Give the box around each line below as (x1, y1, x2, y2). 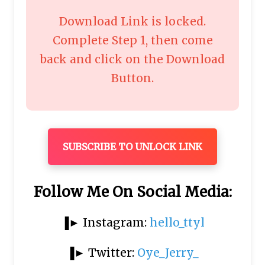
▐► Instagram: (60, 215, 150, 230)
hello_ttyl (149, 215, 205, 230)
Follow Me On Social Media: (33, 182, 232, 201)
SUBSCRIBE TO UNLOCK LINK (63, 140, 202, 153)
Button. (111, 70, 154, 85)
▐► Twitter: (66, 245, 137, 260)
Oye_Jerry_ (137, 245, 199, 260)
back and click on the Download (40, 51, 225, 66)
